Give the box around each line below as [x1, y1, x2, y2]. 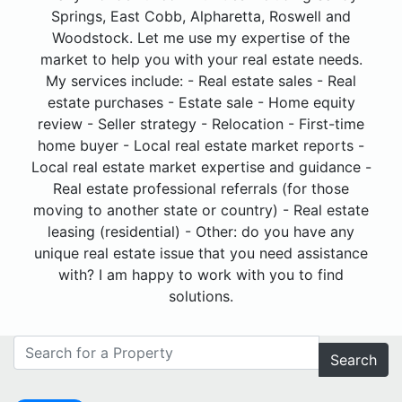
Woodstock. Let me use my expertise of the [52, 29, 350, 48]
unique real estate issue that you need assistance [34, 244, 368, 263]
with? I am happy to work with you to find [58, 266, 344, 284]
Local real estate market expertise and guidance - [31, 158, 371, 177]
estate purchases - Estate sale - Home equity [47, 93, 355, 112]
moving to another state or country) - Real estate [33, 201, 369, 220]
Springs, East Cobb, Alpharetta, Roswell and [51, 7, 351, 26]
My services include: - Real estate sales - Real [46, 72, 356, 91]
